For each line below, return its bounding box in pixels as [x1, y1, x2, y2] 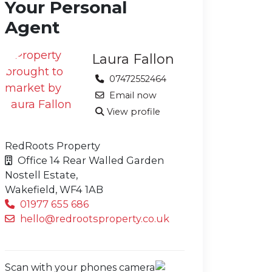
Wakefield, [5, 183, 57, 195]
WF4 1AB [59, 183, 103, 195]
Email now [107, 89, 157, 101]
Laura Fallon [92, 50, 174, 67]
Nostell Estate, [5, 169, 78, 181]
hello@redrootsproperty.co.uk [18, 212, 169, 225]
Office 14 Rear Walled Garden [15, 154, 164, 166]
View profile [107, 106, 160, 117]
